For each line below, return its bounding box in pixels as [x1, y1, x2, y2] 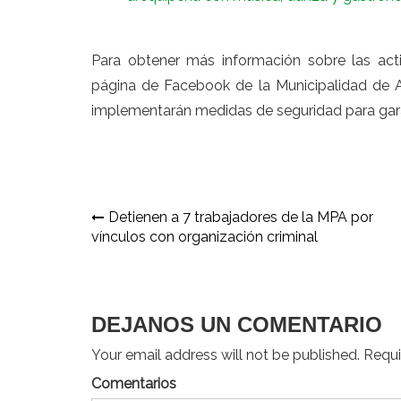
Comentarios [91, 375, 176, 393]
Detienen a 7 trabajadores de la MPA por [108, 209, 373, 226]
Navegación [90, 207, 235, 237]
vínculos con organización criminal [91, 228, 318, 246]
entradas [90, 266, 196, 296]
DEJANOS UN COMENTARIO [91, 312, 382, 337]
